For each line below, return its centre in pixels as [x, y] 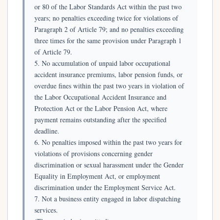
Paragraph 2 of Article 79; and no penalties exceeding [109, 29]
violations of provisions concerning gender [94, 153]
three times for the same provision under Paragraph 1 [108, 40]
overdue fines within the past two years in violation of [109, 85]
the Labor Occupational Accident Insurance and [100, 97]
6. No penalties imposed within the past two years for [108, 142]
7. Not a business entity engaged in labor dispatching [108, 198]
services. [46, 210]
